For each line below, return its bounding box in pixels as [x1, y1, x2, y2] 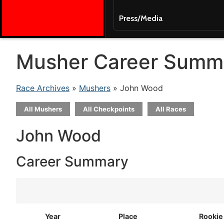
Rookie [199, 212, 223, 220]
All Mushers [24, 105, 62, 113]
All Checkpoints [83, 105, 134, 113]
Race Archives [16, 83, 69, 93]
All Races [155, 105, 186, 113]
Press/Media [118, 13, 162, 23]
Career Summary [16, 153, 128, 170]
